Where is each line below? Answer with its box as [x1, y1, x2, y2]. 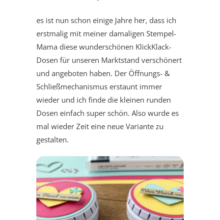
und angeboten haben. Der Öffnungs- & [36, 68, 170, 78]
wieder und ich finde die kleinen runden [36, 94, 171, 105]
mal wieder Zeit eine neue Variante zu [36, 121, 164, 131]
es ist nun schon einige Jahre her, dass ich [36, 15, 176, 25]
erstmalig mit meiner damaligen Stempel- [36, 28, 176, 38]
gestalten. [36, 134, 69, 144]
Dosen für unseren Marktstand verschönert [36, 55, 182, 65]
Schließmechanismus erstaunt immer [36, 81, 162, 91]
